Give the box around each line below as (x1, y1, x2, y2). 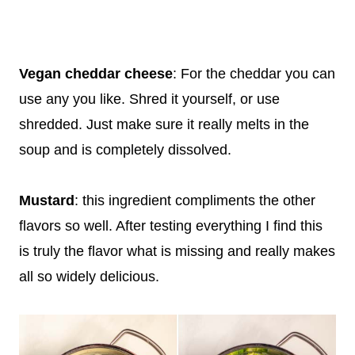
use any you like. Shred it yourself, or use (19, 90, 280, 107)
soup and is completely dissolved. (19, 141, 231, 158)
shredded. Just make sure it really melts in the (19, 116, 309, 132)
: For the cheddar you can (173, 65, 335, 82)
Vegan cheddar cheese (19, 65, 173, 82)
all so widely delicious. (19, 268, 159, 284)
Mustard (19, 192, 74, 208)
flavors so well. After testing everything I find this (19, 217, 323, 234)
